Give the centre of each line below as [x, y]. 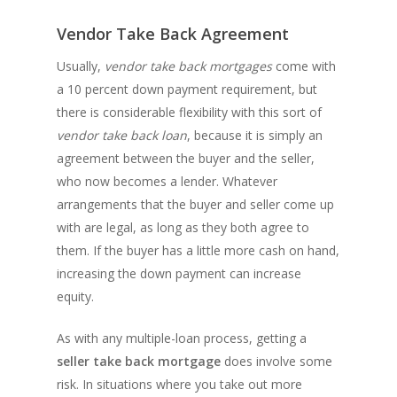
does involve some [276, 361]
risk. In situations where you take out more [179, 384]
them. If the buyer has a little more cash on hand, [198, 250]
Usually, [81, 66]
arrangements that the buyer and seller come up [195, 204]
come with [304, 66]
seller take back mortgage [139, 361]
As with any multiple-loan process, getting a [182, 338]
